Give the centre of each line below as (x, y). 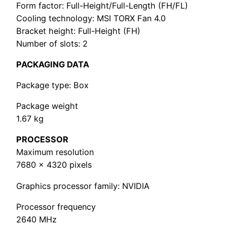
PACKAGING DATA (53, 64)
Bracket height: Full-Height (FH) (78, 31)
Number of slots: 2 (52, 43)
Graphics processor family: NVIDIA (83, 186)
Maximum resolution (55, 152)
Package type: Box (52, 85)
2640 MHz (36, 219)
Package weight (47, 106)
